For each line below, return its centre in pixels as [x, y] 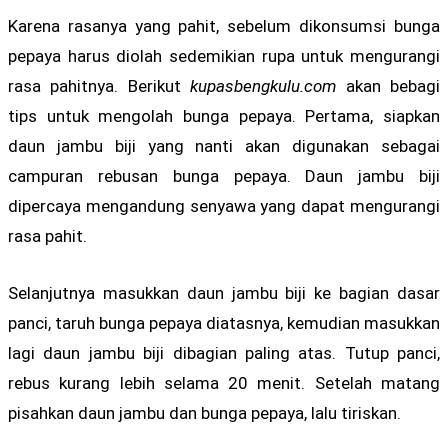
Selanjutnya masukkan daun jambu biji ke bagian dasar [224, 292]
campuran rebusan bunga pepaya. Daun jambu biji [224, 175]
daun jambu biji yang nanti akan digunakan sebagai [224, 145]
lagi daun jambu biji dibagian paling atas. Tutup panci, [224, 352]
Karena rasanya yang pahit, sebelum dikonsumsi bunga [224, 25]
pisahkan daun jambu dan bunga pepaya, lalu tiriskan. [204, 412]
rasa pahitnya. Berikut [99, 85]
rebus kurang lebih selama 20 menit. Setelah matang [224, 382]
